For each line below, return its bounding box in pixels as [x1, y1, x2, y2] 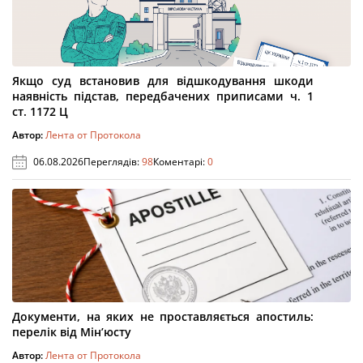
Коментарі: [153, 155, 207, 169]
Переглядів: [83, 155, 142, 169]
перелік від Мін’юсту [12, 324, 131, 340]
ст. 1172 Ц [12, 104, 68, 119]
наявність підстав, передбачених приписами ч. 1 [12, 88, 314, 104]
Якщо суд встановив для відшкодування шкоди [12, 73, 314, 88]
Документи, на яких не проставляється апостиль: [12, 309, 314, 324]
